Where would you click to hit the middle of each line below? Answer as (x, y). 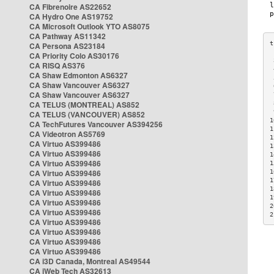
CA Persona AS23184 (67, 46)
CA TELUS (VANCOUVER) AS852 (87, 114)
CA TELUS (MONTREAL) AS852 (84, 105)
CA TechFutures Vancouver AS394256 (96, 124)
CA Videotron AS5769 (67, 134)
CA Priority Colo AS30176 (74, 56)
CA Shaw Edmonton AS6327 (79, 75)
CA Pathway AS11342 (68, 36)
